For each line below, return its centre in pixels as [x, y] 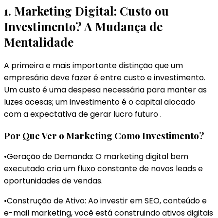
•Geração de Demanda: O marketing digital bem [96, 157]
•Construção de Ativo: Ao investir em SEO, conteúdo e [105, 201]
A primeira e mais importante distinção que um [93, 65]
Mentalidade [39, 42]
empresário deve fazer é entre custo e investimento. [105, 77]
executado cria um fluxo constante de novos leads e [103, 169]
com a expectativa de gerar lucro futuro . [83, 114]
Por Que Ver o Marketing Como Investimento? [104, 135]
